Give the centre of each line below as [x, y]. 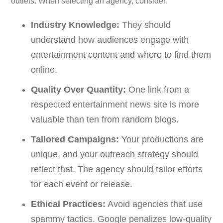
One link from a [158, 89]
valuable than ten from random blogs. [105, 119]
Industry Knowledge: [75, 25]
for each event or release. [82, 184]
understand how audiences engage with [110, 40]
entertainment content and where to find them [121, 55]
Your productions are [162, 139]
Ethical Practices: [68, 204]
